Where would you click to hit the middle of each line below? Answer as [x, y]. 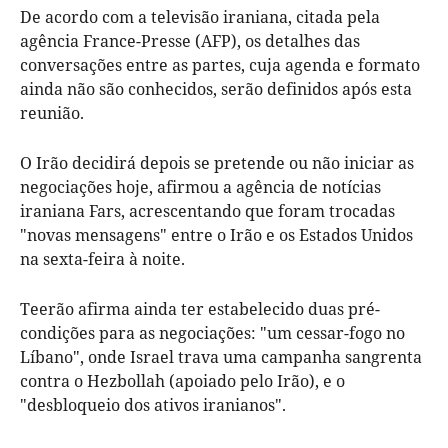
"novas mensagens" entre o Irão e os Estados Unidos [216, 234]
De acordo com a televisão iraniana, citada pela [200, 16]
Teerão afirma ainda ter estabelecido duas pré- [200, 308]
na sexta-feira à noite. [102, 258]
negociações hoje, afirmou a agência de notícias [200, 186]
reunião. [52, 112]
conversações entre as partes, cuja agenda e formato [220, 64]
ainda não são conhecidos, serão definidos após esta [216, 88]
